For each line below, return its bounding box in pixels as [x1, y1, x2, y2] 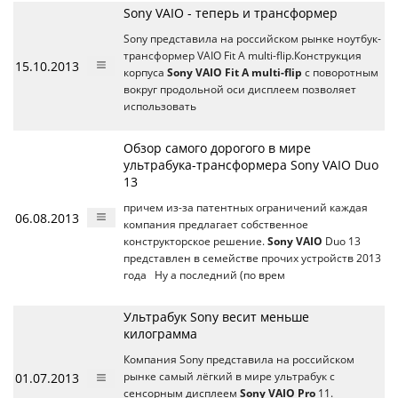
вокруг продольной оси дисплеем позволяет [123, 83, 356, 97]
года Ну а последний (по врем [123, 268, 285, 283]
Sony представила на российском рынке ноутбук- [123, 32, 381, 46]
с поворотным [302, 66, 378, 80]
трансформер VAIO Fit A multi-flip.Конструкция [123, 49, 362, 63]
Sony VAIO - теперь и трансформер [123, 4, 338, 22]
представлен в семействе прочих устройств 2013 [123, 251, 381, 266]
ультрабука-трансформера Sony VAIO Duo [123, 156, 378, 174]
